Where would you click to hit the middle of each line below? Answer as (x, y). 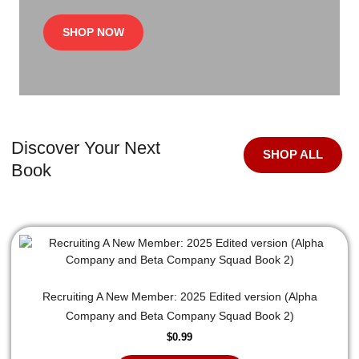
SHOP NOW (93, 32)
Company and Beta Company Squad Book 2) (179, 316)
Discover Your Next (86, 148)
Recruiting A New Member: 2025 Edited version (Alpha (179, 296)
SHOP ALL (293, 155)
